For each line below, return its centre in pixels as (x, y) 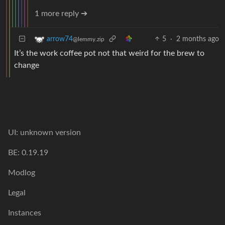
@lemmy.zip (89, 39)
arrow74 (60, 39)
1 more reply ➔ (61, 13)
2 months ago (198, 39)
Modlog (22, 173)
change (27, 65)
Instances (25, 213)
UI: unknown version (44, 133)
